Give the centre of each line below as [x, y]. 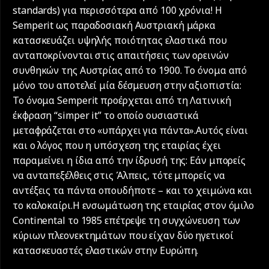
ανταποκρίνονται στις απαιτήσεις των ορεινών [121, 56]
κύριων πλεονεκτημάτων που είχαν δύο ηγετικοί [123, 236]
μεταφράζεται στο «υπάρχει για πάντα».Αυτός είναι [131, 131]
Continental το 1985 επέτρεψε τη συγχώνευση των [127, 221]
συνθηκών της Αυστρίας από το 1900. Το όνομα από [130, 71]
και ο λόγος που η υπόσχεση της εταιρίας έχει [117, 146]
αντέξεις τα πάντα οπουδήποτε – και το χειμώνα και [133, 191]
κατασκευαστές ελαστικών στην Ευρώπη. [106, 251]
